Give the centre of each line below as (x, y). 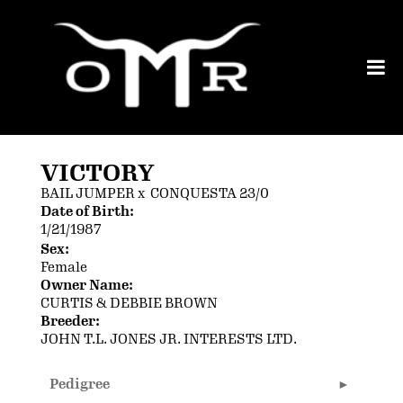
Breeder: (70, 322)
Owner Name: (87, 286)
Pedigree (80, 385)
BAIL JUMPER (88, 194)
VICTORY (98, 173)
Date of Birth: (87, 212)
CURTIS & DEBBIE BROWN (129, 304)
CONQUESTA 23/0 (210, 194)
